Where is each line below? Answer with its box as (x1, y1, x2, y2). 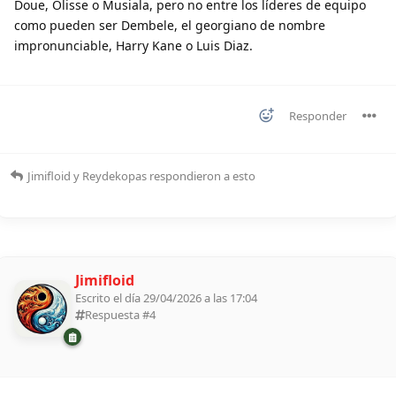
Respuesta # (85, 306, 149, 323)
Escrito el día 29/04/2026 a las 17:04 (75, 289, 257, 306)
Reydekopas (82, 167, 147, 184)
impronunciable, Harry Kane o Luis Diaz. (14, 36, 253, 54)
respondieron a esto (147, 167, 255, 184)
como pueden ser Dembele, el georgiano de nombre (14, 16, 325, 34)
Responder (289, 107, 346, 124)
